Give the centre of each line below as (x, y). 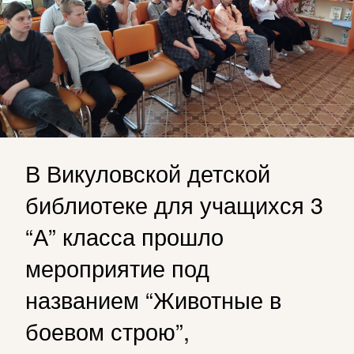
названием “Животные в (153, 299)
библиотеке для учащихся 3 (174, 204)
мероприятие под (117, 267)
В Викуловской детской (148, 173)
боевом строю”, (107, 331)
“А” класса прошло (124, 236)
